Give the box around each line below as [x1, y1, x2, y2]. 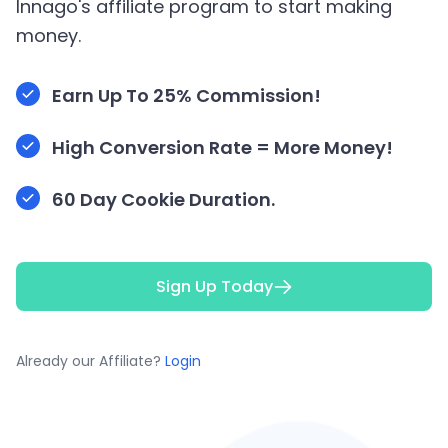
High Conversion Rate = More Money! [52, 135, 393, 160]
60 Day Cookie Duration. [52, 187, 275, 212]
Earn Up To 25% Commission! [52, 83, 321, 108]
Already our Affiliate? [16, 351, 165, 371]
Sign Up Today [155, 275, 273, 298]
